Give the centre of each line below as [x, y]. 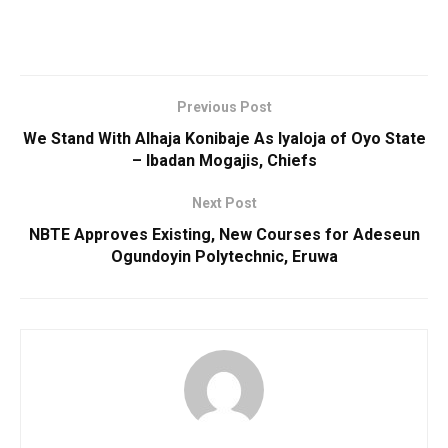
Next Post [224, 203]
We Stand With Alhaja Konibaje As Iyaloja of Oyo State [224, 139]
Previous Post [224, 107]
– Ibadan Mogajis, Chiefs [224, 161]
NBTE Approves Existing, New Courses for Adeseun [224, 235]
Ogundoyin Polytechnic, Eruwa [224, 257]
